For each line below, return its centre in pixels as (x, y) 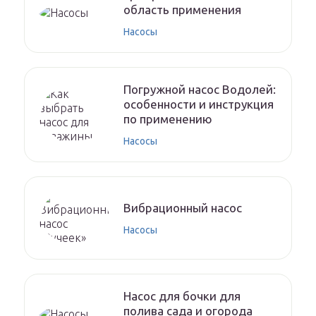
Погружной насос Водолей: (200, 90)
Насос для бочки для (182, 296)
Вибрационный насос (183, 207)
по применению (168, 119)
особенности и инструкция (199, 104)
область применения (182, 10)
